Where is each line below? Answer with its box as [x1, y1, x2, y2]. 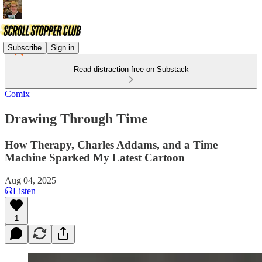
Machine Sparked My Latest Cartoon [5, 151, 185, 164]
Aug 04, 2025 [5, 175, 56, 185]
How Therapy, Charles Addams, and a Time [5, 138, 218, 151]
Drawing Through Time [5, 111, 148, 126]
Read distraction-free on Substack [73, 65, 189, 74]
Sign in [51, 43, 74, 52]
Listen [13, 185, 36, 196]
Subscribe [8, 43, 42, 52]
